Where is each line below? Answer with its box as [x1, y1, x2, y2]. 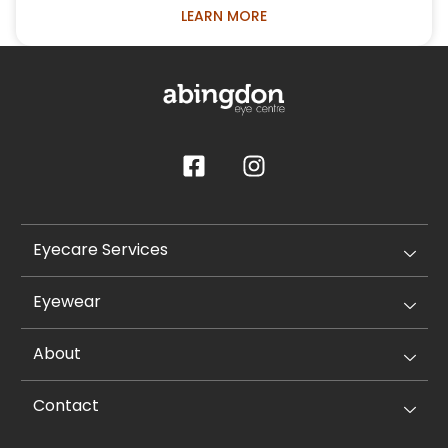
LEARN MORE [181, 5, 267, 26]
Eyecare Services [32, 238, 168, 262]
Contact [32, 394, 99, 418]
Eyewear [32, 290, 101, 314]
